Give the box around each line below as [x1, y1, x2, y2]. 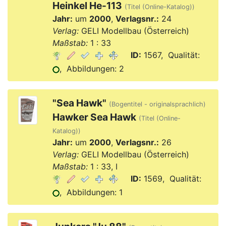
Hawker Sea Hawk [52, 111, 136, 123]
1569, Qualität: [141, 174, 201, 184]
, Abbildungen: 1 [59, 187, 123, 197]
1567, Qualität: [141, 50, 200, 60]
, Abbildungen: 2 [59, 64, 124, 74]
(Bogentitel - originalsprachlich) [108, 100, 206, 108]
